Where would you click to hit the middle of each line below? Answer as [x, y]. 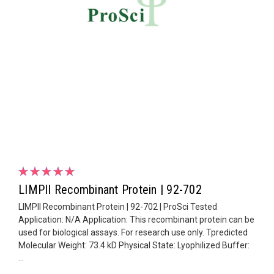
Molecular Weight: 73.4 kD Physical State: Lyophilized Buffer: [134, 245]
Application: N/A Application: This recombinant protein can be [136, 219]
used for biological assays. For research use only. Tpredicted [133, 232]
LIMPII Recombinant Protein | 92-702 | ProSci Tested [118, 206]
